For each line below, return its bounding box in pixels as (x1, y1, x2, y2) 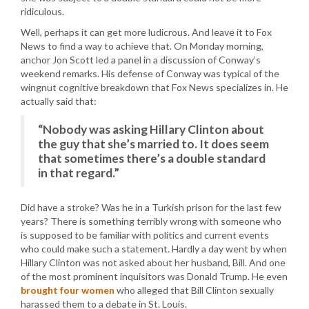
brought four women (21, 284, 114, 296)
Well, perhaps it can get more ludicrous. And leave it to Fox (21, 26, 272, 38)
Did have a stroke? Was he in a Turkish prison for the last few (21, 201, 281, 213)
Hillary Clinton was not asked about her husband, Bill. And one (21, 257, 286, 268)
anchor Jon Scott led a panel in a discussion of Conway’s (21, 54, 261, 66)
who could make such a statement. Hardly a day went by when (21, 243, 287, 255)
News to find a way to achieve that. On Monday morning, (21, 40, 263, 52)
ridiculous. (21, 6, 64, 17)
